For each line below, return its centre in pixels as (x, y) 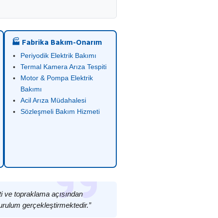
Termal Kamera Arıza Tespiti (64, 67)
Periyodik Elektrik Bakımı (58, 55)
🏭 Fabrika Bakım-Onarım (57, 42)
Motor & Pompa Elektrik (57, 78)
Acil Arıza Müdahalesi (53, 100)
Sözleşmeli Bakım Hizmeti (60, 111)
